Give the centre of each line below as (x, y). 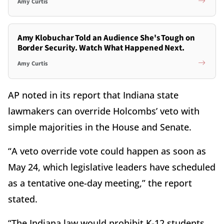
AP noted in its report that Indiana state (93, 95)
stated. (23, 199)
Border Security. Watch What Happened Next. (101, 48)
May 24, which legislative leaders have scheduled (112, 167)
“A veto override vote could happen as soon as (107, 151)
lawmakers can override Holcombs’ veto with (104, 111)
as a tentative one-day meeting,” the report (100, 183)
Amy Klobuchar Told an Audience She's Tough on (106, 38)
